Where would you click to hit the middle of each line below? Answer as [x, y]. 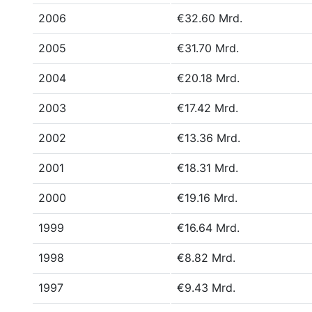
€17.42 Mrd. [208, 108]
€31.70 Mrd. [208, 48]
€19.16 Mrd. [207, 198]
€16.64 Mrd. [208, 228]
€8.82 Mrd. [206, 258]
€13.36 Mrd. [209, 138]
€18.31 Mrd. [208, 168]
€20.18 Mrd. [208, 78]
